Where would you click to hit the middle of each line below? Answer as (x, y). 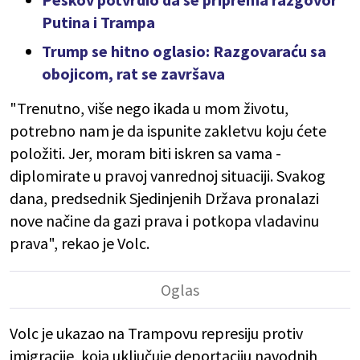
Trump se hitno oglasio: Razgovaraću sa (184, 51)
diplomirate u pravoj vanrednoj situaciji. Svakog (168, 176)
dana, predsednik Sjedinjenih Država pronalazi (164, 198)
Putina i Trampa (98, 22)
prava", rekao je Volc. (80, 243)
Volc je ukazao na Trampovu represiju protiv (156, 333)
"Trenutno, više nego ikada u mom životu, (149, 108)
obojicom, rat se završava (133, 74)
